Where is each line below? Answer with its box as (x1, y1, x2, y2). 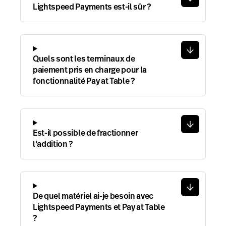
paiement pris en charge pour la (33, 64, 147, 76)
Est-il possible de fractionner (33, 127, 138, 139)
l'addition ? (33, 138, 73, 150)
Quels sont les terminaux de (33, 52, 135, 65)
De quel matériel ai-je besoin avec (33, 190, 154, 202)
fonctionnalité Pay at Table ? (33, 75, 135, 87)
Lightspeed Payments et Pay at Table (33, 201, 165, 213)
